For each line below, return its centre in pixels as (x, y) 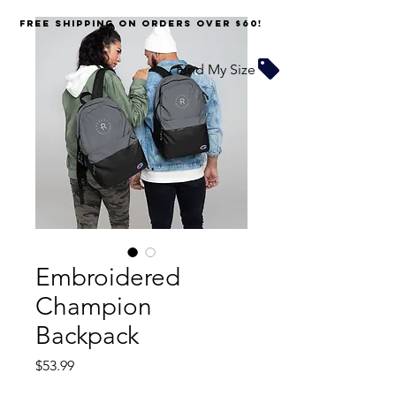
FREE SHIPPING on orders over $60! (141, 23)
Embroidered (108, 277)
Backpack (87, 335)
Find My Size (216, 69)
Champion (94, 306)
